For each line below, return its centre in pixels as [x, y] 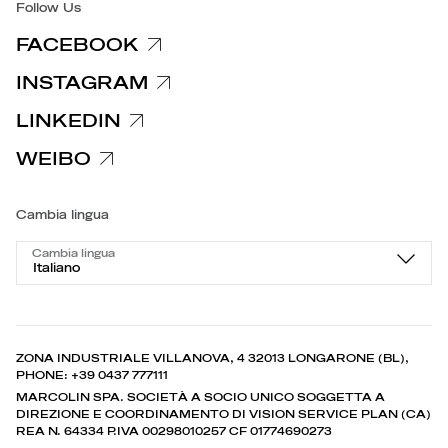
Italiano [56, 267]
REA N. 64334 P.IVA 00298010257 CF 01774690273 [174, 431]
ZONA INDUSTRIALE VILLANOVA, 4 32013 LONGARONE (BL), [212, 358]
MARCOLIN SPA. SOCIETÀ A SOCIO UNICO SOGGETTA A [200, 397]
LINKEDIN [68, 120]
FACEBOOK [77, 44]
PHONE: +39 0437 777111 [92, 375]
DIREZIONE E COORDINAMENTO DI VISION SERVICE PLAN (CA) [223, 414]
